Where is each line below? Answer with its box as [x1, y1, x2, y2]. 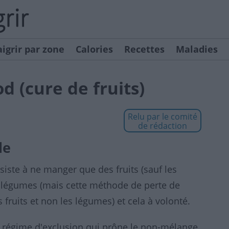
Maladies [176, 43, 218, 55]
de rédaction [138, 120, 187, 131]
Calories [76, 43, 113, 55]
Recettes [124, 43, 165, 55]
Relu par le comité [128, 111, 197, 122]
